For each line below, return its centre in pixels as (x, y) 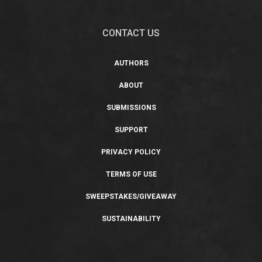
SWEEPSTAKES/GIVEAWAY (131, 197)
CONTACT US (131, 33)
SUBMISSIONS (131, 108)
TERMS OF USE (131, 175)
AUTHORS (131, 63)
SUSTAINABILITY (131, 219)
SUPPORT (131, 130)
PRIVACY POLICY (131, 152)
